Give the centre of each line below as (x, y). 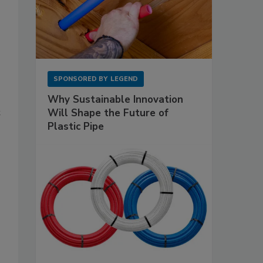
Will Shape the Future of (108, 113)
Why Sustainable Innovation (115, 99)
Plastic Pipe (76, 126)
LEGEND (124, 79)
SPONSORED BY (80, 79)
